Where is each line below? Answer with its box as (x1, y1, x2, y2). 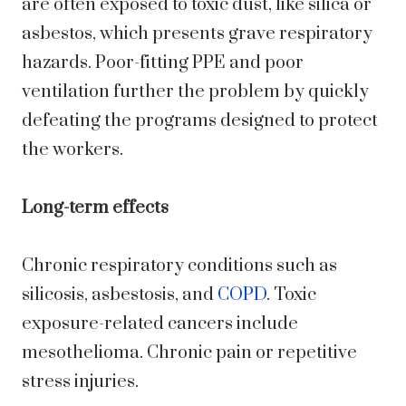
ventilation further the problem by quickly (22, 81, 369, 104)
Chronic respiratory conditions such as (22, 255, 337, 278)
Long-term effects (22, 197, 169, 220)
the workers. (22, 139, 123, 162)
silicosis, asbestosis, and (22, 284, 217, 307)
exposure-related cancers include (22, 313, 298, 336)
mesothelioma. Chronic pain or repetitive (22, 342, 357, 365)
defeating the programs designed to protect (22, 110, 378, 133)
